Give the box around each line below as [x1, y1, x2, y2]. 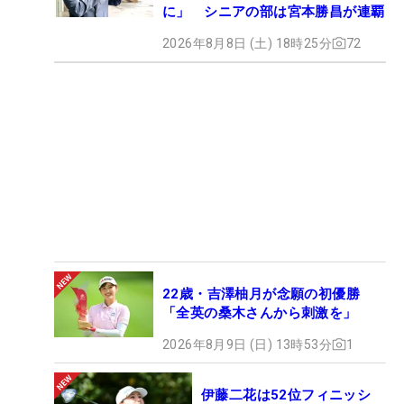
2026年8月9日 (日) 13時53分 [162, 336, 332, 352]
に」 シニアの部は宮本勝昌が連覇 [162, 3, 385, 20]
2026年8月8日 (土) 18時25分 [162, 35, 332, 50]
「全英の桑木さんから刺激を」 [162, 304, 357, 321]
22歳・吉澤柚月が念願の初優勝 [162, 285, 360, 302]
